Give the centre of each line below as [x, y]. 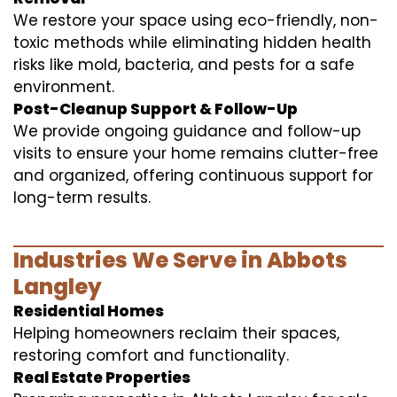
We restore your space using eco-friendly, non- [196, 20]
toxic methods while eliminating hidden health [192, 42]
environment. [64, 86]
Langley [58, 286]
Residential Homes [89, 311]
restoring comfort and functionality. [151, 355]
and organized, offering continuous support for [193, 175]
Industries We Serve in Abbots [180, 260]
